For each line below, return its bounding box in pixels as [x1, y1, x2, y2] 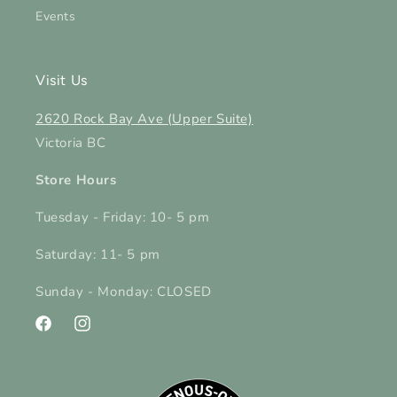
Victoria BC [35, 134, 106, 152]
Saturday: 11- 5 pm [35, 245, 160, 264]
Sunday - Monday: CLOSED [35, 283, 212, 301]
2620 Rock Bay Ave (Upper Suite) [35, 110, 253, 128]
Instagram [72, 324, 133, 342]
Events [35, 8, 76, 26]
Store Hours [35, 171, 117, 190]
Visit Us [35, 72, 88, 90]
